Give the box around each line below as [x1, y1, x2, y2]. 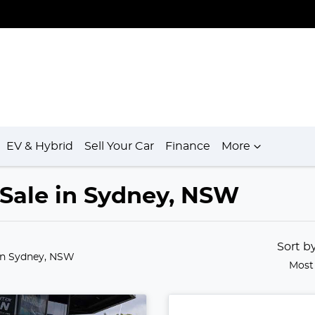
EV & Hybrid [6, 141, 73, 152]
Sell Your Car [84, 141, 154, 152]
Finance [165, 141, 210, 152]
